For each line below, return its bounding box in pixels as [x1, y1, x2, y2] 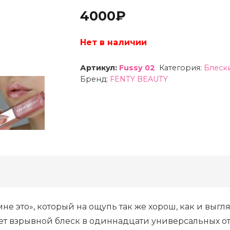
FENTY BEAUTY [109, 74, 168, 84]
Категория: [159, 63, 204, 72]
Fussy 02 [119, 63, 155, 72]
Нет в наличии [80, 37, 147, 47]
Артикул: [80, 63, 119, 72]
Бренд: [80, 74, 110, 84]
